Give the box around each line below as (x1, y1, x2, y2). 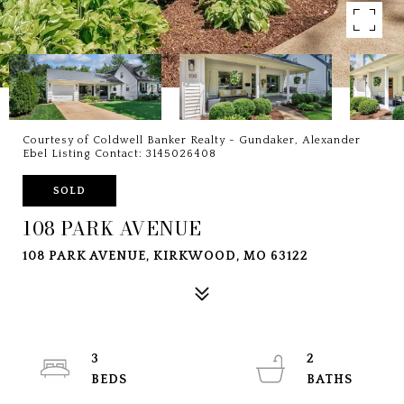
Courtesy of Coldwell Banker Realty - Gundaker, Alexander (23, 134, 361, 146)
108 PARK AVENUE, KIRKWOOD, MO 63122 (23, 249, 308, 263)
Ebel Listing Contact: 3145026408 (23, 148, 220, 160)
